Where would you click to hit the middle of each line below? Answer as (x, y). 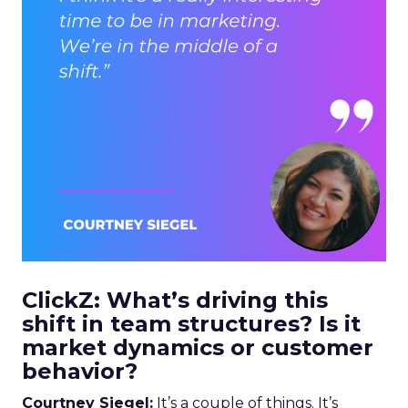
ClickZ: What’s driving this (175, 300)
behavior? (80, 371)
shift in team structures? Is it (191, 324)
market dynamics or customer (198, 347)
